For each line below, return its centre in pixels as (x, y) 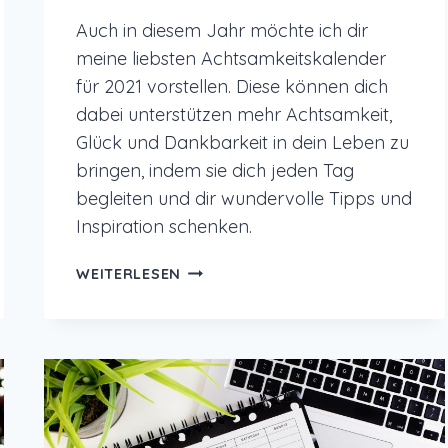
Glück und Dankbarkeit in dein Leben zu (243, 143)
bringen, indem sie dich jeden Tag (215, 171)
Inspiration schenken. (164, 227)
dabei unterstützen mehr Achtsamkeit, (234, 115)
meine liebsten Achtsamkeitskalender (231, 59)
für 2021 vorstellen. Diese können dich (232, 87)
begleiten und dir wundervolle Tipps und (244, 199)
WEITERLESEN (128, 274)
